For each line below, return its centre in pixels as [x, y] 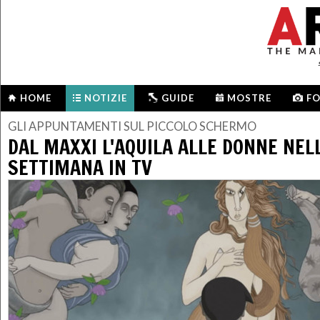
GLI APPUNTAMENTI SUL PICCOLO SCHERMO [132, 127]
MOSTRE [249, 98]
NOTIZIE [106, 98]
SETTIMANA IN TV [80, 167]
